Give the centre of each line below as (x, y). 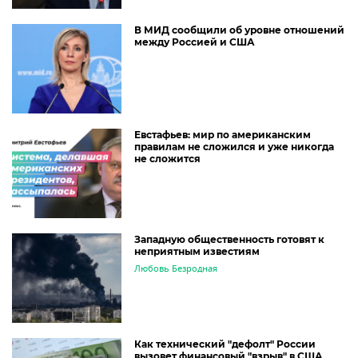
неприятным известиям (197, 251)
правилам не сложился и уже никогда (234, 147)
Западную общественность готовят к (229, 239)
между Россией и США (195, 42)
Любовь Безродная (176, 268)
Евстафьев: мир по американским (223, 135)
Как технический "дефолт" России (225, 344)
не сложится (167, 159)
